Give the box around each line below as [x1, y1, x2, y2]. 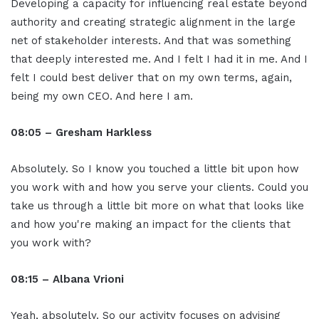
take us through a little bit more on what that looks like [11, 199, 304, 213]
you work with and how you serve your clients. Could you [11, 181, 308, 194]
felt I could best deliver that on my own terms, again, [11, 71, 292, 85]
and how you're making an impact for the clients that [11, 218, 291, 231]
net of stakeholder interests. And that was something [11, 34, 291, 48]
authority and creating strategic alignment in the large [11, 16, 296, 29]
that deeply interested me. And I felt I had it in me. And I [11, 53, 308, 66]
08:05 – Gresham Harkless [11, 126, 152, 140]
